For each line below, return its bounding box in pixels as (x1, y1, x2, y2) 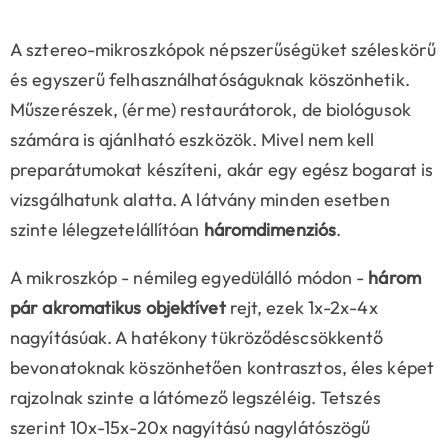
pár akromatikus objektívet (10, 296, 226, 320)
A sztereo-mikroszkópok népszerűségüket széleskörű (10, 38, 436, 62)
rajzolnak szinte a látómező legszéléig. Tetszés (10, 386, 381, 410)
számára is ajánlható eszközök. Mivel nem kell (10, 128, 375, 152)
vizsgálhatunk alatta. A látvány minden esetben (10, 188, 390, 212)
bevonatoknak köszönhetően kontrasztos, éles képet (10, 356, 434, 380)
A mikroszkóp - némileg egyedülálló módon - (10, 266, 369, 290)
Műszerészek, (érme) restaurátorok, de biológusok (10, 98, 411, 122)
